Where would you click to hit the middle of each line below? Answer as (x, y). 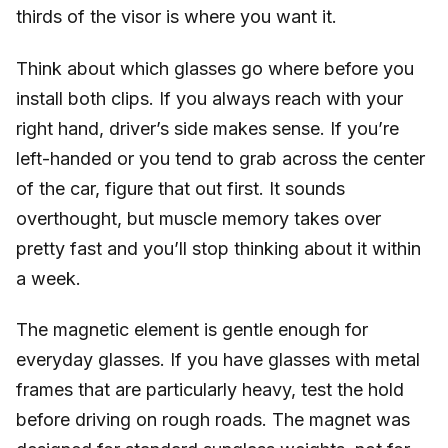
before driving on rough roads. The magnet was (213, 420)
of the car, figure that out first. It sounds (180, 188)
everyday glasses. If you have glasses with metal (218, 360)
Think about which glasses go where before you (215, 68)
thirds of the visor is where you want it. (176, 17)
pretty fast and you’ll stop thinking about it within (218, 248)
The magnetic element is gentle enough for (192, 330)
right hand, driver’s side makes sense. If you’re (207, 128)
